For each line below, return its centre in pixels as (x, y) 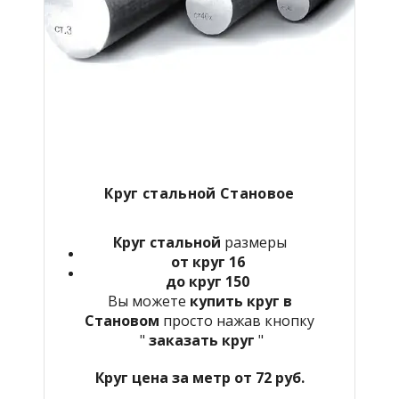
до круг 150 (208, 281)
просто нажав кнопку (239, 320)
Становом (124, 320)
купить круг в (240, 301)
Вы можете (148, 301)
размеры (253, 242)
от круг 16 (208, 261)
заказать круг (201, 340)
